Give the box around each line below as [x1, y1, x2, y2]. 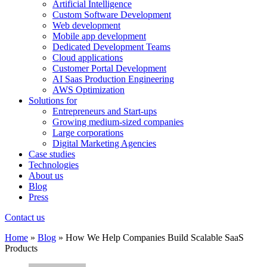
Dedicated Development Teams [52, 42, 170, 52]
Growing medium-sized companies [52, 117, 184, 127]
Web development [52, 20, 120, 30]
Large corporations [52, 128, 123, 138]
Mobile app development [52, 31, 146, 41]
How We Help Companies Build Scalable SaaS [66, 232, 244, 243]
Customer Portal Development [52, 63, 166, 73]
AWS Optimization [52, 85, 125, 95]
